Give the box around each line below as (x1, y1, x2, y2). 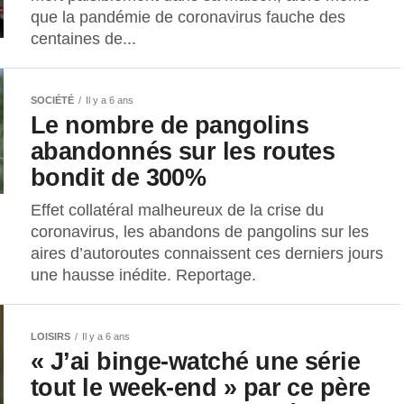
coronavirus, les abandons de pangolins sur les (31, 223, 369, 242)
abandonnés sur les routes (31, 137, 335, 166)
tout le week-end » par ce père (31, 373, 371, 402)
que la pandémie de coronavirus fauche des (31, 8, 345, 27)
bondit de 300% (31, 163, 207, 192)
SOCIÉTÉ (31, 95, 74, 106)
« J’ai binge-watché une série (31, 347, 361, 376)
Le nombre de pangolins (31, 111, 309, 140)
